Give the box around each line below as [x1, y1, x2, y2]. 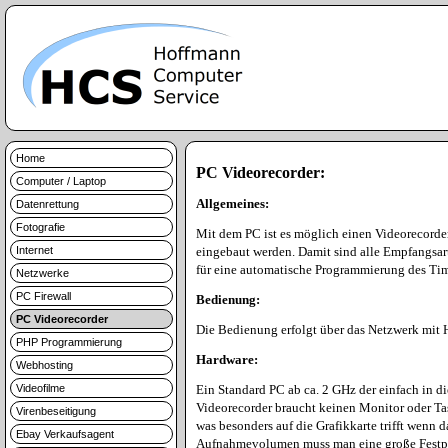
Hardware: [196, 352, 258, 367]
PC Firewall [16, 290, 71, 302]
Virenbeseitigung [16, 405, 96, 417]
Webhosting [16, 359, 73, 371]
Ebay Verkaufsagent [16, 428, 114, 440]
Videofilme [16, 382, 65, 394]
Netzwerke [16, 267, 69, 279]
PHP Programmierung [16, 336, 122, 348]
